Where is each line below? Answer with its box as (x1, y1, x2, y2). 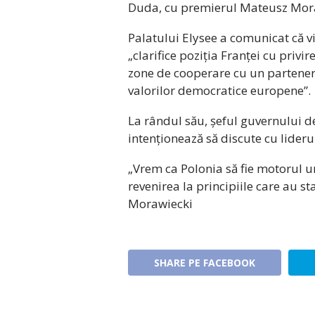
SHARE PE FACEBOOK (153, 255, 255, 269)
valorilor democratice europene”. (128, 82, 311, 98)
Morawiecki (128, 195, 193, 212)
